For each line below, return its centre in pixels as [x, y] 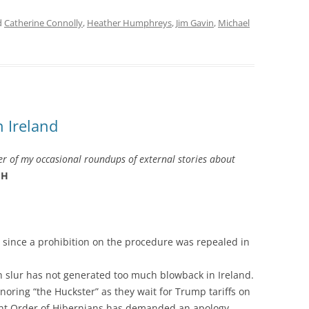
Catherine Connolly [43, 22]
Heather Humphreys [129, 22]
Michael [234, 22]
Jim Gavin [195, 22]
